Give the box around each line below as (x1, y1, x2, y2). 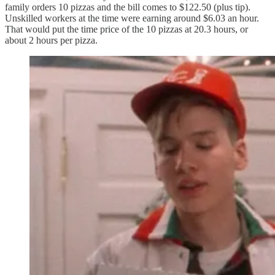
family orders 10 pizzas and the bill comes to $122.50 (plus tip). (5, 1, 250, 12)
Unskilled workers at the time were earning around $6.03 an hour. (5, 12, 259, 23)
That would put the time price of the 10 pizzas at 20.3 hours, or (5, 23, 248, 34)
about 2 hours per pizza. (5, 34, 98, 45)
